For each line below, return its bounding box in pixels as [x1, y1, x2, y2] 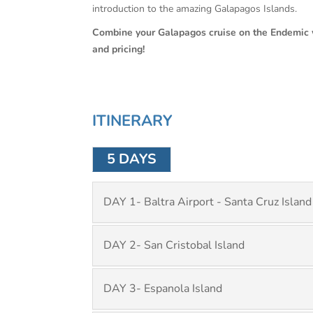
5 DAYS [107, 150, 156, 168]
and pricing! [92, 43, 147, 56]
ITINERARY [92, 110, 173, 131]
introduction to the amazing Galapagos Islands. [92, 2, 297, 15]
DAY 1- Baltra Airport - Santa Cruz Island [103, 194, 312, 210]
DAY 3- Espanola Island [103, 281, 222, 296]
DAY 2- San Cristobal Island [103, 238, 245, 253]
